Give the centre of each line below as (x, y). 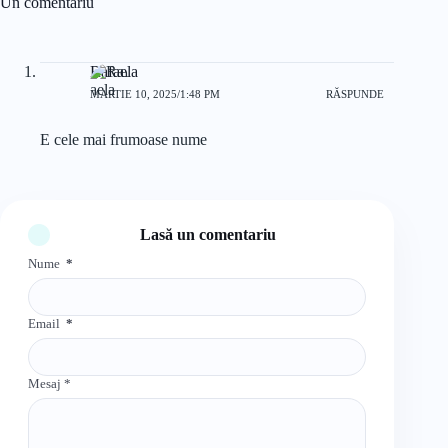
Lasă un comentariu (208, 235)
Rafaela (114, 72)
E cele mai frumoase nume (123, 140)
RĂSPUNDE (355, 93)
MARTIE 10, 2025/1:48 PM (155, 93)
